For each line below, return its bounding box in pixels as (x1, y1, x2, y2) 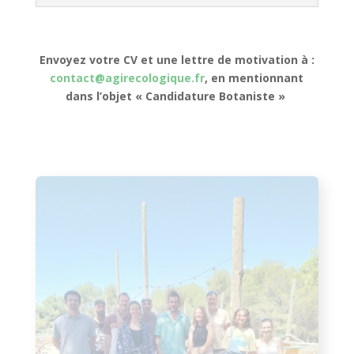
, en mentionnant (205, 70, 304, 85)
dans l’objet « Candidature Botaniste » (65, 88, 288, 104)
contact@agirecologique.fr (50, 70, 205, 85)
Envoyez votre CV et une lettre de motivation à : (39, 51, 314, 67)
